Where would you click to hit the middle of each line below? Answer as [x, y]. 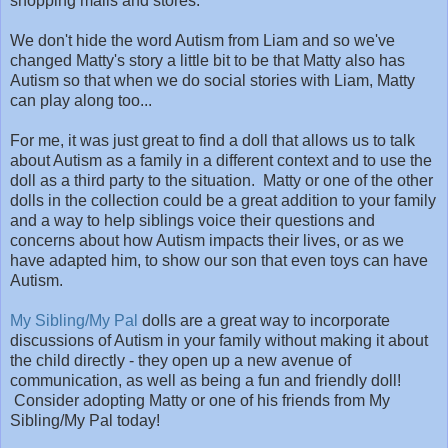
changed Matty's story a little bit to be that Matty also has [207, 61]
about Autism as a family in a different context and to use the [221, 161]
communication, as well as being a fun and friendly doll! [205, 381]
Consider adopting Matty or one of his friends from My [200, 401]
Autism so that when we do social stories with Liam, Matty [212, 81]
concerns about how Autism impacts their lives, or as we [207, 241]
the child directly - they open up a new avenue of [180, 361]
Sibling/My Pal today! [85, 421]
